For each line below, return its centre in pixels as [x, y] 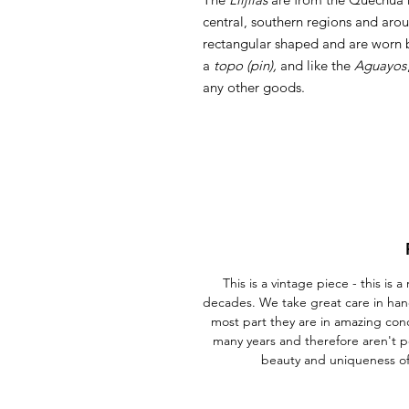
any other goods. [254, 87]
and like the [317, 65]
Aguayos [380, 65]
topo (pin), [247, 65]
